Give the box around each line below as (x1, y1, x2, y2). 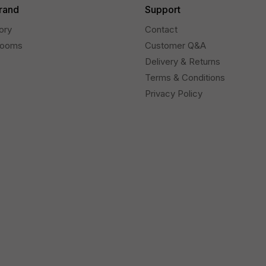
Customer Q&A (144, 40, 206, 52)
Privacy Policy (144, 88, 202, 100)
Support (144, 4, 180, 16)
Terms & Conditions (144, 72, 225, 84)
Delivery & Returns (144, 56, 220, 68)
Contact (144, 24, 178, 36)
